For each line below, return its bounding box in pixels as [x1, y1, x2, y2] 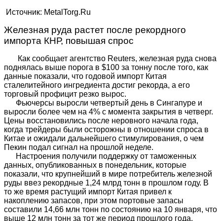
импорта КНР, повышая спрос [4, 36, 134, 46]
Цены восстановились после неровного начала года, [4, 116, 198, 125]
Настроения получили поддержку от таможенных [4, 152, 196, 161]
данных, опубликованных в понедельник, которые [4, 161, 186, 170]
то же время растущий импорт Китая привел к [4, 187, 172, 196]
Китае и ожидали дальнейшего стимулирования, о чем [4, 134, 204, 143]
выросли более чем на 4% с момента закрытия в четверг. [4, 108, 213, 116]
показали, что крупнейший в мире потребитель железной [4, 170, 212, 179]
